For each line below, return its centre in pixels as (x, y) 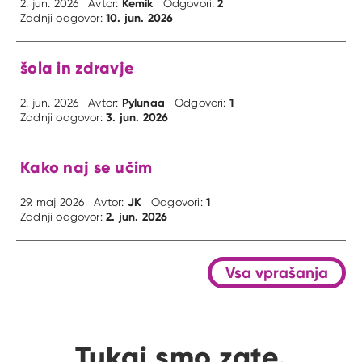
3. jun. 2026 (137, 117)
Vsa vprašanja (277, 272)
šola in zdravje (78, 67)
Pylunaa (143, 102)
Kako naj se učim (86, 166)
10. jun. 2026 (140, 17)
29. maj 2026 (53, 202)
